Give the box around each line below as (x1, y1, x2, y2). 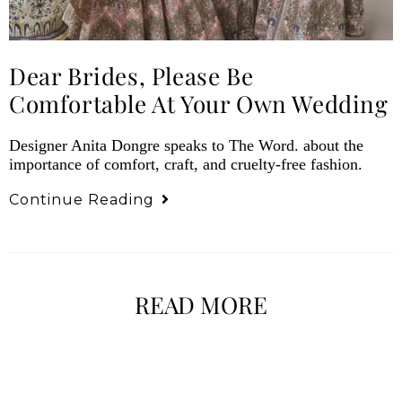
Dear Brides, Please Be (9, 59, 254, 92)
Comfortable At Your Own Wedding (9, 87, 389, 119)
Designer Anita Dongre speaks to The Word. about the (9, 135, 363, 154)
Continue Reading (9, 190, 154, 208)
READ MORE (135, 288, 267, 320)
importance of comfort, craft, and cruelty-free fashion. (9, 154, 363, 173)
